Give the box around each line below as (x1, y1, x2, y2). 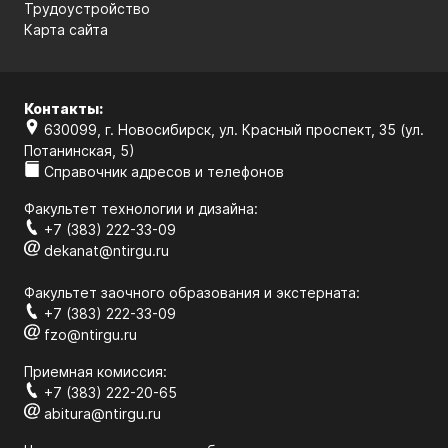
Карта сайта (24, 21, 108, 38)
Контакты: (24, 100, 103, 117)
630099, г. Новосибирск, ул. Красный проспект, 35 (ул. (40, 121, 424, 138)
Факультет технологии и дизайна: (24, 200, 258, 217)
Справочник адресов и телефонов (40, 163, 284, 180)
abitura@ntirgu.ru (40, 405, 161, 422)
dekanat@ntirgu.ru (40, 242, 169, 259)
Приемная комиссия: (24, 363, 167, 380)
